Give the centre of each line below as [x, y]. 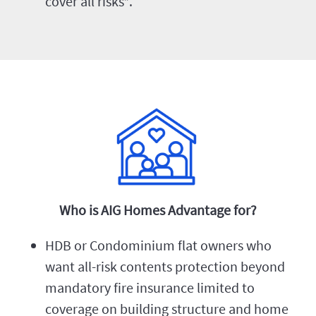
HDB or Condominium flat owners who [158, 245]
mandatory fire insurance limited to [150, 288]
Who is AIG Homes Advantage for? [158, 210]
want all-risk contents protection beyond [165, 267]
